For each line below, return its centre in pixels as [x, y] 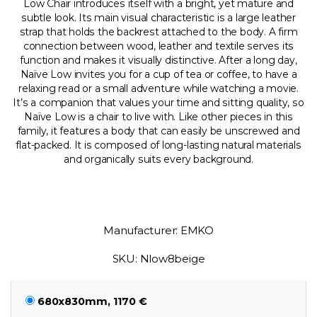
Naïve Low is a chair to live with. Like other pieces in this [158, 116]
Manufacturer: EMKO [158, 230]
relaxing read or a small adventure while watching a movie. [158, 88]
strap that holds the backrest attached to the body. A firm [158, 31]
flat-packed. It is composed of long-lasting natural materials [158, 145]
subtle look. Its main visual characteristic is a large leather [158, 17]
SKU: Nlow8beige [158, 259]
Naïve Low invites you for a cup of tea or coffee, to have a [158, 74]
